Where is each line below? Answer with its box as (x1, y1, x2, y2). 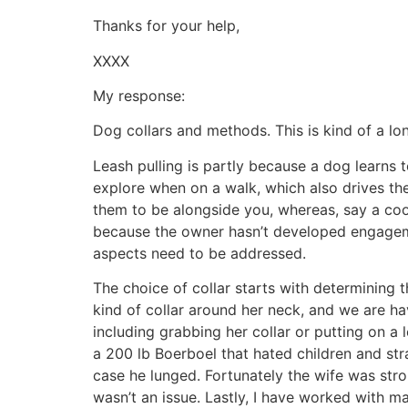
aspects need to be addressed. (93, 243, 306, 262)
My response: (93, 86, 189, 105)
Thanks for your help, (93, 16, 240, 36)
